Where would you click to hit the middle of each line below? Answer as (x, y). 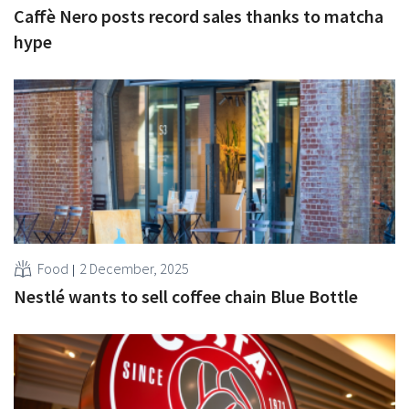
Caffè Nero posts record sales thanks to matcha (199, 16)
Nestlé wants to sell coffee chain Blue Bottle (186, 296)
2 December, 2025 (134, 268)
